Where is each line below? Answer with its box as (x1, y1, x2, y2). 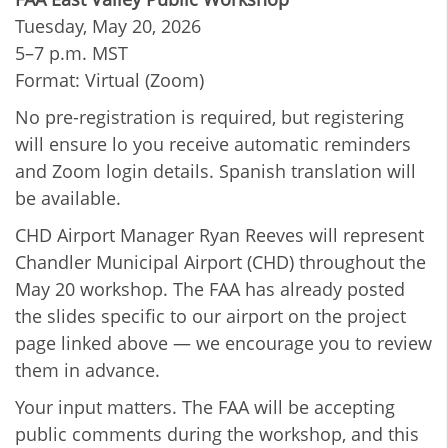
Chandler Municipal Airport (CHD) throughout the (15, 249, 426, 274)
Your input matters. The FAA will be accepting (15, 394, 395, 419)
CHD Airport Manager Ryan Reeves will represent (15, 222, 424, 247)
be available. (15, 185, 121, 210)
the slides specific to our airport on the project (15, 303, 406, 328)
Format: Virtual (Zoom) (15, 67, 209, 92)
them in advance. (15, 357, 160, 382)
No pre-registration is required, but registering (15, 104, 404, 129)
